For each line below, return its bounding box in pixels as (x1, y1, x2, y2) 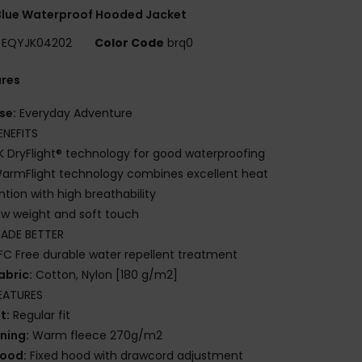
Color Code (95, 34, 165, 51)
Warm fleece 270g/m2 (29, 326, 163, 343)
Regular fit (10, 306, 71, 323)
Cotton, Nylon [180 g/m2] (32, 266, 179, 283)
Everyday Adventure (16, 104, 133, 121)
